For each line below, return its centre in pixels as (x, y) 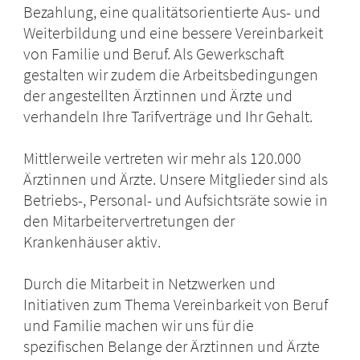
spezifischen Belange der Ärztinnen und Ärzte (172, 346)
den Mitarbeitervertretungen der (129, 221)
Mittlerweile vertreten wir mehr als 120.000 (163, 158)
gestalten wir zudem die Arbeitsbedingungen (171, 75)
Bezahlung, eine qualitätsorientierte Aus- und (172, 12)
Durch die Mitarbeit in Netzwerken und (150, 284)
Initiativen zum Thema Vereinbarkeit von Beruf (176, 305)
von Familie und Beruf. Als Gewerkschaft (154, 54)
